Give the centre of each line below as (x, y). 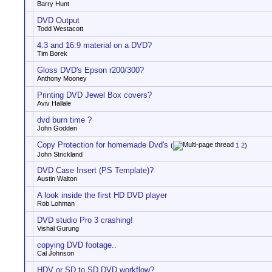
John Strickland (60, 155)
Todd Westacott (60, 29)
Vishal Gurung (58, 228)
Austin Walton (57, 178)
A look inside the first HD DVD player (102, 195)
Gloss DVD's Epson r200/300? (90, 70)
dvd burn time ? (64, 120)
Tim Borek (52, 53)
